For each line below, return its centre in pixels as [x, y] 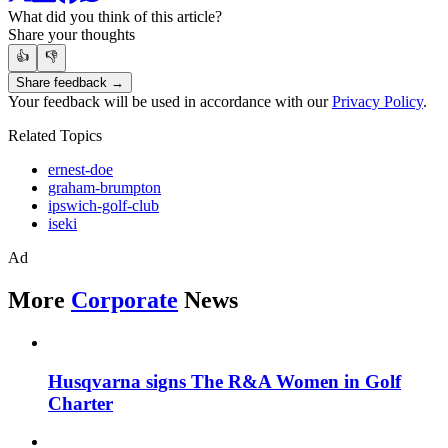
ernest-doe [80, 170]
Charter [80, 403]
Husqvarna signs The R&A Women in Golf [224, 381]
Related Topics [55, 136]
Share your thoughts [71, 35]
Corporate [124, 300]
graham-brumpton [104, 188]
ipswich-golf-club [103, 206]
